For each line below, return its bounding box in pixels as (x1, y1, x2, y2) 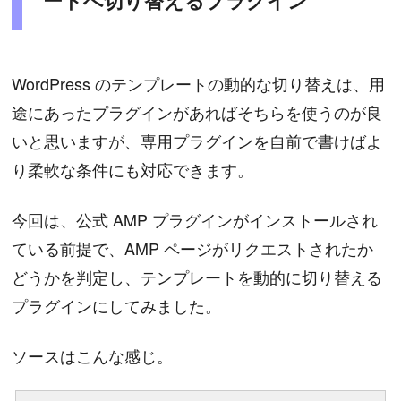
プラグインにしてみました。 (12, 293, 222, 317)
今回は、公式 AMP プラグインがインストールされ (12, 207, 379, 231)
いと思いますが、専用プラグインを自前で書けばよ (12, 128, 383, 152)
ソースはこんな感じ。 (12, 344, 174, 368)
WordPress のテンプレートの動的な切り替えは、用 (12, 71, 386, 95)
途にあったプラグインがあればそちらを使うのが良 (12, 99, 383, 124)
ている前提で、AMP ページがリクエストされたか (12, 235, 374, 260)
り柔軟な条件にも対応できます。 (12, 157, 254, 181)
